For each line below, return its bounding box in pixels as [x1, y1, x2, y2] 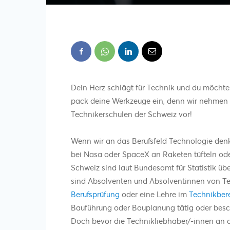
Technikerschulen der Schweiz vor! [71, 108, 192, 119]
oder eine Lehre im [120, 188, 189, 199]
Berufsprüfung [71, 188, 120, 199]
